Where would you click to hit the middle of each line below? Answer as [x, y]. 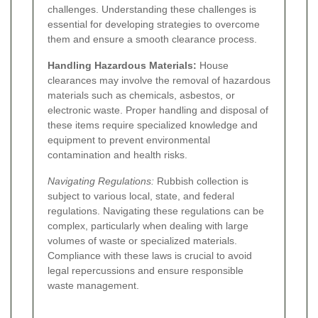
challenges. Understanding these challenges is [152, 9]
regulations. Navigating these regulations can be [156, 210]
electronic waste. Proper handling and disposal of [158, 110]
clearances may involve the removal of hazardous [159, 80]
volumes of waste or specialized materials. [142, 240]
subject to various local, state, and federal [141, 196]
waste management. [93, 285]
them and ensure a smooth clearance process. [152, 39]
